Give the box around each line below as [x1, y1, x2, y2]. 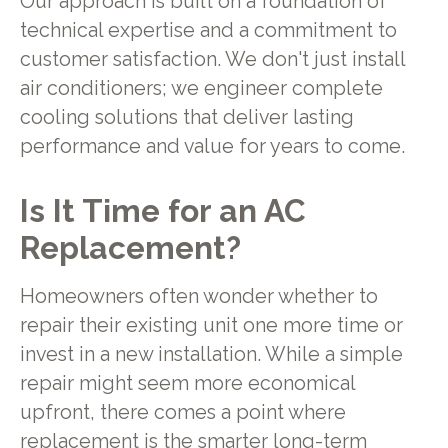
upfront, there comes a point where [19, 400, 346, 424]
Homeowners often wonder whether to [19, 284, 378, 308]
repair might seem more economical [19, 371, 355, 395]
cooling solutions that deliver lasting [19, 105, 354, 129]
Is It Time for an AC [19, 192, 306, 230]
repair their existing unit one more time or [19, 313, 403, 337]
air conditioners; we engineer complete [19, 76, 383, 100]
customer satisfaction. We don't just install [19, 47, 405, 71]
